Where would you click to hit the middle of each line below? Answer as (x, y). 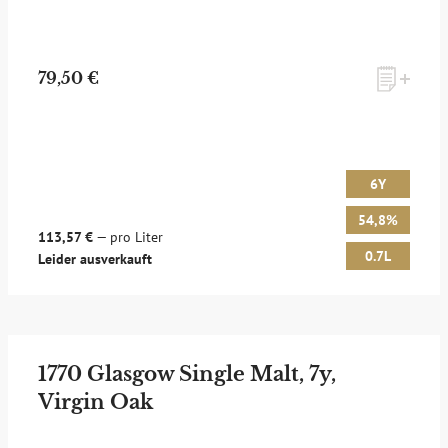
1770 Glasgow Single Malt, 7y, (187, 374)
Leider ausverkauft (95, 259)
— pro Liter (128, 237)
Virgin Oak (95, 402)
